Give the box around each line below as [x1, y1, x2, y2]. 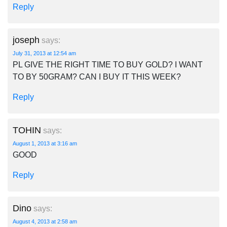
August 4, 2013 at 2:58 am [13, 218, 77, 224]
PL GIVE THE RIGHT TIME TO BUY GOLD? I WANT [13, 60, 203, 69]
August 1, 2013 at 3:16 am [13, 140, 77, 146]
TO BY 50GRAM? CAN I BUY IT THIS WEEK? [13, 72, 181, 81]
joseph [13, 35, 40, 45]
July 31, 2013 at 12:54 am [13, 50, 76, 56]
